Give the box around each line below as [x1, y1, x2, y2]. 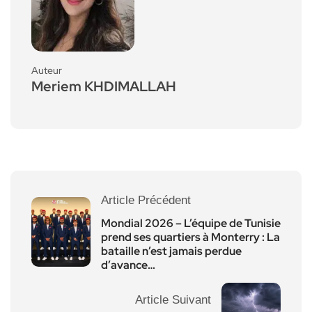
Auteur [31, 63, 62, 77]
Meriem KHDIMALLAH [31, 77, 176, 95]
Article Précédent [101, 193, 191, 207]
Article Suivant [135, 292, 211, 306]
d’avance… [101, 257, 155, 272]
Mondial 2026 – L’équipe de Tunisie [101, 215, 281, 231]
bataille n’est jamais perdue [101, 243, 242, 258]
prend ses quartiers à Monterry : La [101, 229, 280, 244]
